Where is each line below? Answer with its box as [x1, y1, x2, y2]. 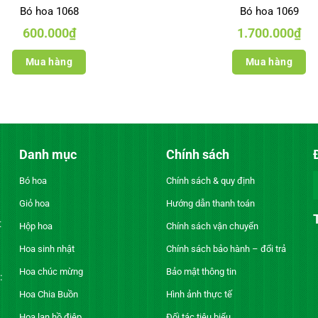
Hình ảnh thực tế [165, 289, 232, 300]
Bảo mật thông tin [165, 266, 236, 278]
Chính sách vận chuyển [165, 221, 258, 232]
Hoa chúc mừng [18, 266, 83, 278]
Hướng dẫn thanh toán [165, 198, 255, 209]
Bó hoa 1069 [239, 5, 299, 18]
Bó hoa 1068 [19, 5, 79, 18]
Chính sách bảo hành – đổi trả [165, 243, 286, 255]
